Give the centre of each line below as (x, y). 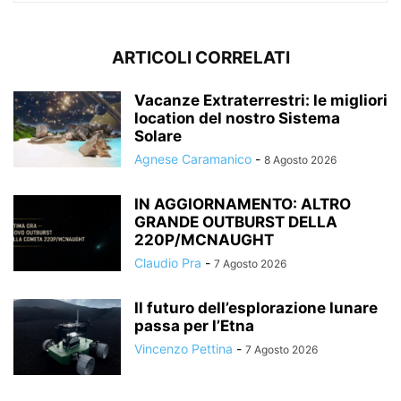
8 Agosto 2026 (300, 159)
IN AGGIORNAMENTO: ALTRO (243, 204)
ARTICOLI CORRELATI (200, 57)
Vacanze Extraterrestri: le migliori (261, 100)
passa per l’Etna (194, 325)
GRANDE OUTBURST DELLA (236, 222)
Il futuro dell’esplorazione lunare (256, 307)
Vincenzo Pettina (183, 348)
